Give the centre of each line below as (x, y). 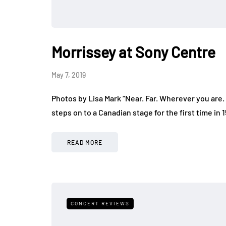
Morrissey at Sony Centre (133, 52)
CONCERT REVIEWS (100, 204)
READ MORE (85, 143)
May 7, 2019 (69, 75)
